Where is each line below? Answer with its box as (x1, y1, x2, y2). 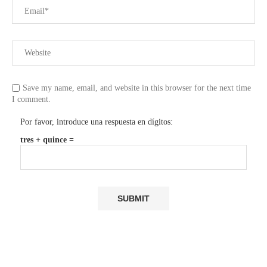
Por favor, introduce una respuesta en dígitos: (20, 117, 173, 127)
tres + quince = (20, 135, 74, 145)
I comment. (12, 95, 51, 104)
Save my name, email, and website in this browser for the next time (23, 83, 251, 93)
